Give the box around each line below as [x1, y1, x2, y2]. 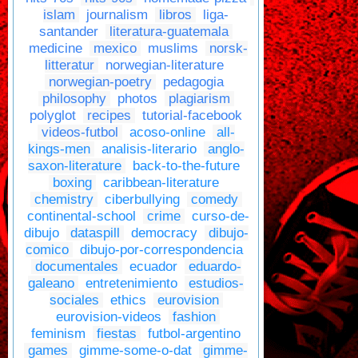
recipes [87, 108, 131, 124]
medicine [28, 41, 82, 57]
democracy [130, 225, 197, 241]
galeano [28, 276, 74, 292]
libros [159, 7, 192, 23]
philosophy [42, 91, 106, 107]
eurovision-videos [56, 309, 161, 325]
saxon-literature [28, 158, 121, 174]
